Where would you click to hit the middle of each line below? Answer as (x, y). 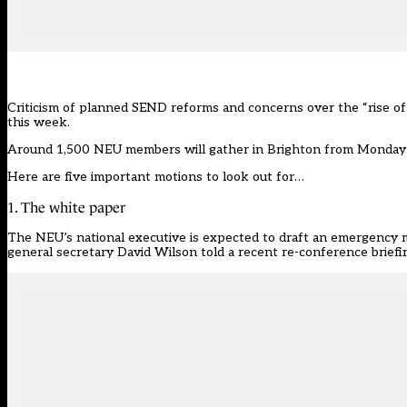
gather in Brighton (265, 150)
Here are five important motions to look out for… (156, 177)
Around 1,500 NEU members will (108, 150)
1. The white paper (66, 208)
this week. (39, 123)
